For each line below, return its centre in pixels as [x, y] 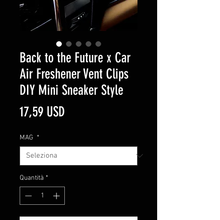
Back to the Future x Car [75, 57]
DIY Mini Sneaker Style [71, 90]
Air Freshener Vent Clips [74, 74]
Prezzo [79, 111]
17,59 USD [42, 111]
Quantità [32, 178]
